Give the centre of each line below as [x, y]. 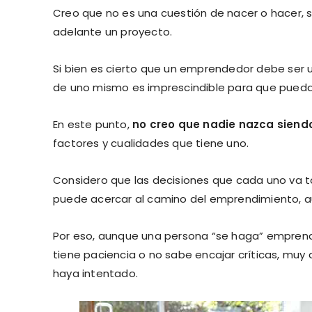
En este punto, [93, 124]
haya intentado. [95, 273]
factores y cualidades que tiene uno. [151, 143]
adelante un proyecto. [113, 31]
